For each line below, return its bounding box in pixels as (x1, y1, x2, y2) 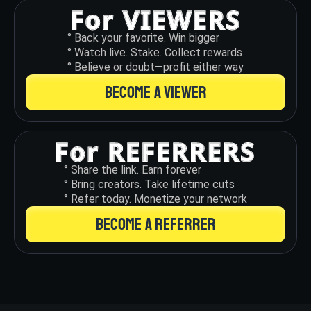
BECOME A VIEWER (104, 81, 207, 103)
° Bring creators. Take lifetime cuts (64, 177, 235, 191)
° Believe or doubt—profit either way (67, 60, 244, 74)
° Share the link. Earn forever (64, 162, 201, 176)
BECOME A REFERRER (95, 213, 216, 235)
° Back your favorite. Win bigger (67, 31, 219, 44)
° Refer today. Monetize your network (64, 192, 247, 205)
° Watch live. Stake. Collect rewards (67, 45, 242, 59)
